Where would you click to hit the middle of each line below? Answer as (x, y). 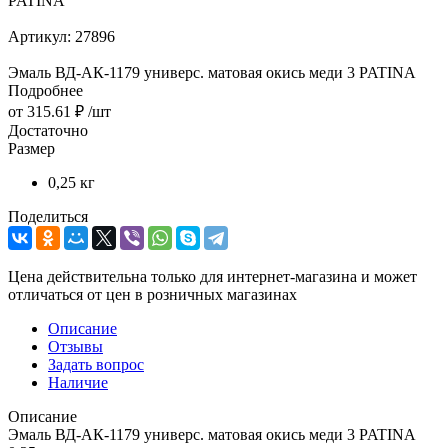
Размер (31, 148)
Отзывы (75, 346)
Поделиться (48, 216)
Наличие (78, 382)
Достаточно (48, 130)
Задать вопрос (96, 364)
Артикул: (39, 36)
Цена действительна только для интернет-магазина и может (212, 276)
